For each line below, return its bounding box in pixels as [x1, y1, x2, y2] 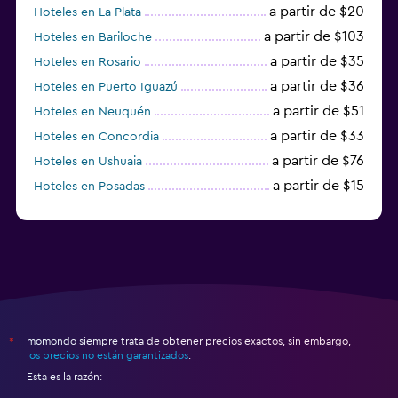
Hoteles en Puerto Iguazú [34, 80, 178, 93]
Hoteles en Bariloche [34, 30, 152, 44]
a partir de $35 [270, 53, 364, 68]
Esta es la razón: [27, 370, 102, 382]
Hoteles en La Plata [34, 5, 141, 19]
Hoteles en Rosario [34, 55, 141, 68]
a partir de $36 [270, 78, 364, 93]
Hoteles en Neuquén [34, 105, 151, 118]
